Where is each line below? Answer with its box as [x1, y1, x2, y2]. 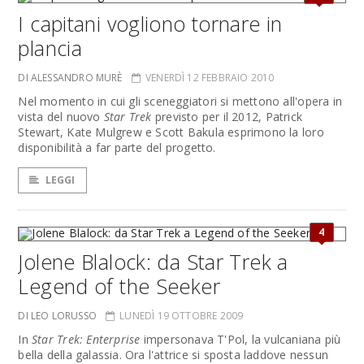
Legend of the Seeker [18, 272, 220, 300]
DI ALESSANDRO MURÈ [18, 71, 123, 84]
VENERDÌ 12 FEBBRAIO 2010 [145, 71, 275, 84]
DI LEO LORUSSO [18, 309, 97, 323]
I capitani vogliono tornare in [18, 10, 283, 37]
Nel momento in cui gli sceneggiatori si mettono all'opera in [18, 93, 343, 109]
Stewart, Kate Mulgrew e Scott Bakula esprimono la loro [18, 124, 324, 140]
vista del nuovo [18, 109, 104, 124]
